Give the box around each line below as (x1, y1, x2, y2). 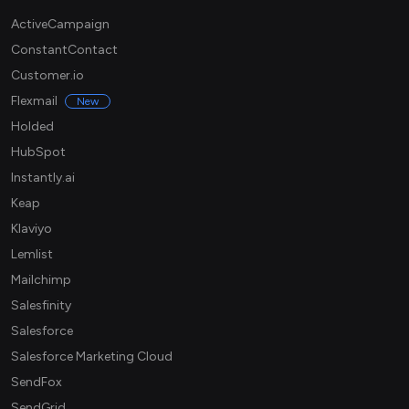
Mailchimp (11, 272, 71, 288)
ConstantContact (11, 42, 118, 58)
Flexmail (11, 93, 58, 110)
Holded (11, 119, 54, 135)
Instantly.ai (11, 170, 75, 186)
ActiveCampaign (11, 16, 110, 33)
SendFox (11, 374, 62, 391)
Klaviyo (11, 221, 52, 237)
